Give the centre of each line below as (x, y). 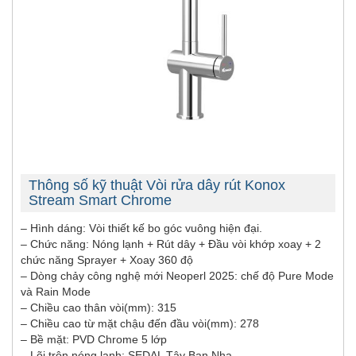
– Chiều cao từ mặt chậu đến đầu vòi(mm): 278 (140, 323)
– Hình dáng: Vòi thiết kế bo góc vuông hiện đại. (141, 228)
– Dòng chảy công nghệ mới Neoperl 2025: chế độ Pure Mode (177, 275)
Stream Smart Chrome (100, 200)
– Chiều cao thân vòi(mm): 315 (99, 307)
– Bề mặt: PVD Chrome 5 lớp (94, 339)
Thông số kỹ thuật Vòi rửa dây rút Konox (157, 185)
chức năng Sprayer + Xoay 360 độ (107, 259)
